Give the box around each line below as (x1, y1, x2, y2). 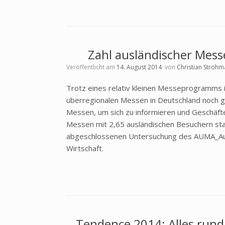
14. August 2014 (117, 63, 162, 71)
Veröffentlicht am (70, 63, 117, 71)
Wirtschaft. (66, 143, 103, 153)
